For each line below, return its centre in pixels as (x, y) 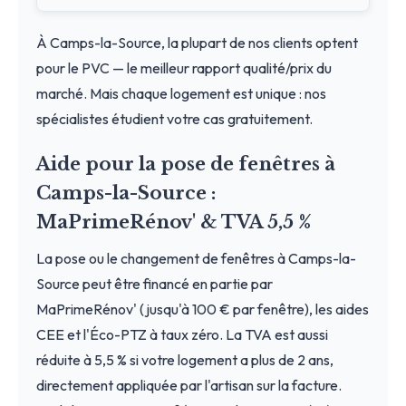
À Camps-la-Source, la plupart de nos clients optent (197, 42)
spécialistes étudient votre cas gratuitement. (174, 118)
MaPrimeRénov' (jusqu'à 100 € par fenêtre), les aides (203, 309)
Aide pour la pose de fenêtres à (186, 164)
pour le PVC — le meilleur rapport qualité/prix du (184, 68)
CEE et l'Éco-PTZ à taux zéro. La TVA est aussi (182, 334)
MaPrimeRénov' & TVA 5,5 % (174, 222)
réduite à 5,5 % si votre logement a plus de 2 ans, (185, 359)
